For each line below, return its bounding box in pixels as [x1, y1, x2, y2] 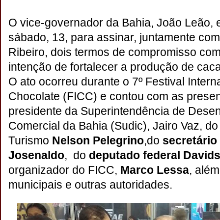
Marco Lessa [120, 164, 189, 176]
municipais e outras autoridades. [8, 178, 172, 191]
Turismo [8, 134, 52, 147]
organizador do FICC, [8, 164, 120, 176]
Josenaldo [8, 149, 64, 162]
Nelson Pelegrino [52, 134, 144, 147]
